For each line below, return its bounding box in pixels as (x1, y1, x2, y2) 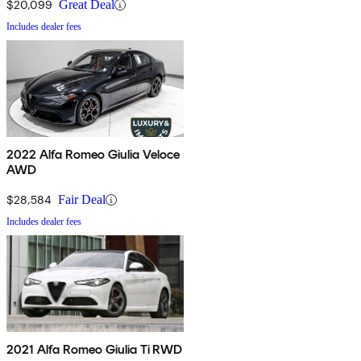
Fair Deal (58, 193, 106, 207)
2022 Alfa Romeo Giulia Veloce (6, 147, 180, 163)
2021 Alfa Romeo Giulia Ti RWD (6, 342, 183, 358)
